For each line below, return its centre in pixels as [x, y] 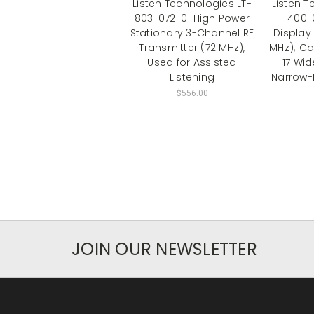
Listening [192, 77]
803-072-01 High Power [192, 18]
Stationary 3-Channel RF [192, 33]
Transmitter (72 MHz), [192, 47]
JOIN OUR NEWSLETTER [164, 249]
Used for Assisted [192, 62]
